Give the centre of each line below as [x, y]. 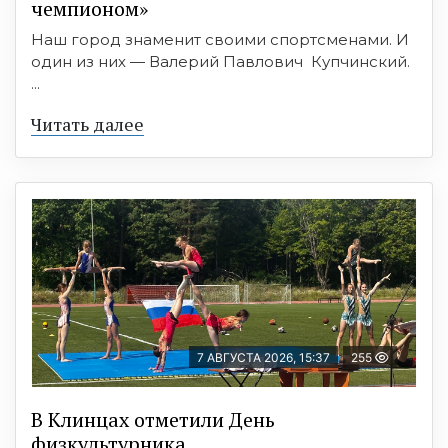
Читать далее [87, 123]
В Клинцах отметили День [153, 419]
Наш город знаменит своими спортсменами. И [220, 39]
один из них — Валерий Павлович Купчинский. [220, 61]
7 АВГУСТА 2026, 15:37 [263, 357]
